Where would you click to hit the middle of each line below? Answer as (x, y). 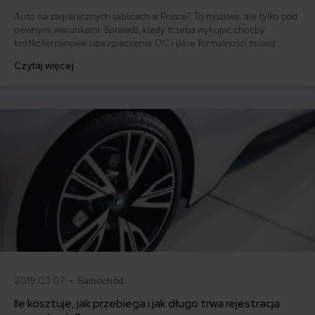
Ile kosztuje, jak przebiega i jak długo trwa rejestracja (147, 304)
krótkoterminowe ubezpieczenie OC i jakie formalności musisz (145, 44)
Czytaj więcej (44, 66)
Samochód (101, 281)
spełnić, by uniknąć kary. (65, 57)
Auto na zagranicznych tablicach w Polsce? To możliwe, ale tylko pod (156, 17)
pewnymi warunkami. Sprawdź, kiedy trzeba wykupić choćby (140, 30)
